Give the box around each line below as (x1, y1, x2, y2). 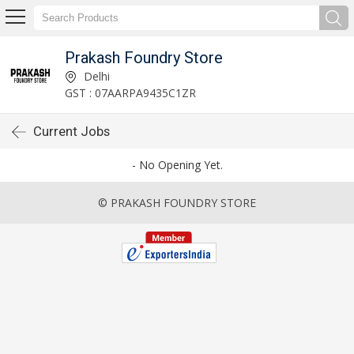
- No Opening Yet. (131, 157, 223, 172)
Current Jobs (33, 123, 110, 139)
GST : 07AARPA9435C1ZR (64, 85, 196, 100)
